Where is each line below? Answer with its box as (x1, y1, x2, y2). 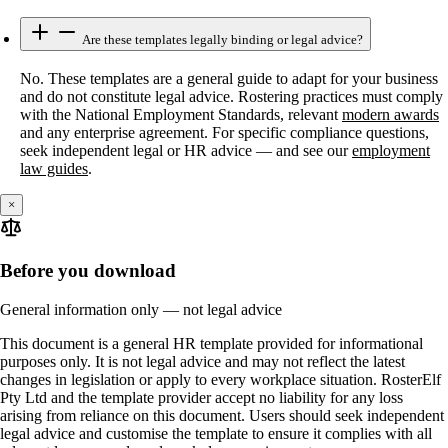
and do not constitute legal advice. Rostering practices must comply (20, 87, 443, 105)
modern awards (342, 105, 439, 123)
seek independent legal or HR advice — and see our (20, 141, 352, 159)
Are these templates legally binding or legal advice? (79, 31, 363, 47)
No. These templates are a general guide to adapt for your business (20, 69, 438, 87)
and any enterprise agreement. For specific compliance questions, (20, 123, 429, 141)
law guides (20, 159, 88, 177)
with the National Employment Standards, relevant (20, 105, 342, 123)
